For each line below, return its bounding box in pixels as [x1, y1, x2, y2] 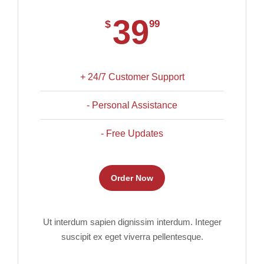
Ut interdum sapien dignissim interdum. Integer [42, 217, 222, 227]
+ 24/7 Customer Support [80, 72, 184, 82]
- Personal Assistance [87, 100, 177, 110]
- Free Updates [101, 128, 163, 138]
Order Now [111, 173, 153, 183]
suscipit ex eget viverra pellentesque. [61, 232, 203, 242]
